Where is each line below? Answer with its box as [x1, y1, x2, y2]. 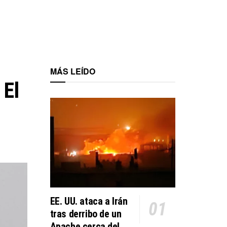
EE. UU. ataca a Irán [50, 195, 128, 207]
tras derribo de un [50, 207, 122, 220]
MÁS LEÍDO [50, 65, 95, 77]
